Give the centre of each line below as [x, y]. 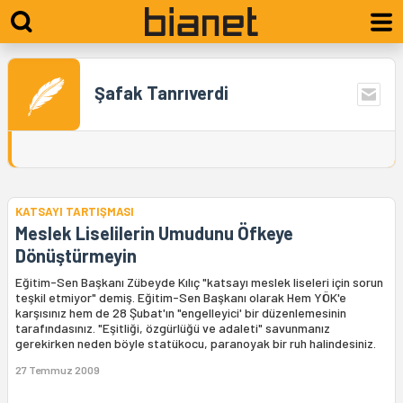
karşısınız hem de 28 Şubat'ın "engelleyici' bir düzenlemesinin [181, 313]
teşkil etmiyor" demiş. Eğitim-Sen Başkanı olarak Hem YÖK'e [181, 297]
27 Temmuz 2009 [58, 370]
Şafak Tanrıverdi [161, 93]
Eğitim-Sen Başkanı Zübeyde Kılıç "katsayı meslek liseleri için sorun [199, 282]
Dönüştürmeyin [76, 255]
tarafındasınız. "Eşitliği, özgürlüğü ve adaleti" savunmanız [173, 328]
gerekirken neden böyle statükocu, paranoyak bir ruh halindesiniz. [196, 343]
